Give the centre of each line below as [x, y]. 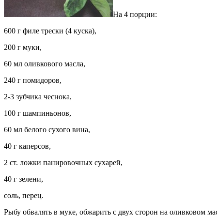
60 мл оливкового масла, [45, 64]
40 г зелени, [23, 179]
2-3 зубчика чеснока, [38, 97]
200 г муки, [23, 47]
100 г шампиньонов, [38, 113]
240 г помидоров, [33, 80]
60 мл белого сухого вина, [47, 130]
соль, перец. [24, 196]
